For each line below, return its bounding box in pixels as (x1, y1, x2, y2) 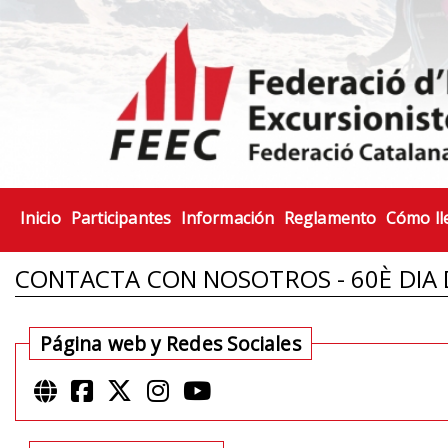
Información (180, 207, 275, 230)
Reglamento (284, 207, 377, 230)
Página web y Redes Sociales (39, 329, 301, 357)
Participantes (70, 207, 171, 230)
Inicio (20, 207, 61, 230)
